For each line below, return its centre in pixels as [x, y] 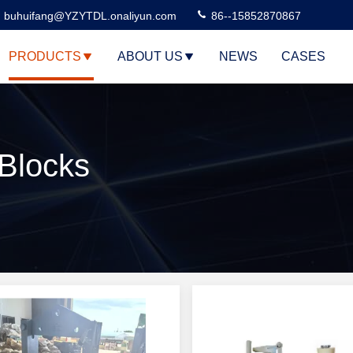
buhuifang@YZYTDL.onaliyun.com [90, 16]
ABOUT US [150, 56]
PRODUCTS [45, 56]
